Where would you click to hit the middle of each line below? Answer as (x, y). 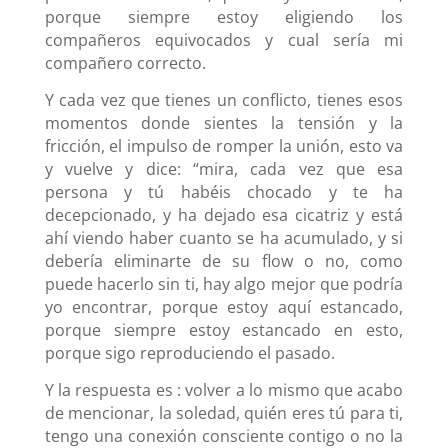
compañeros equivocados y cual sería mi (224, 40)
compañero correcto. (125, 63)
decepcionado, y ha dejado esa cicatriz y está (224, 215)
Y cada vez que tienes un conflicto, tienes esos (224, 100)
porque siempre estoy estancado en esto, (224, 330)
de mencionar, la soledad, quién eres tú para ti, (224, 413)
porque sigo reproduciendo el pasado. (189, 353)
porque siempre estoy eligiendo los (224, 17)
